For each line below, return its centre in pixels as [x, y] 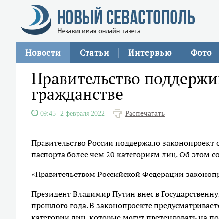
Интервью [150, 53]
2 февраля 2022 [82, 113]
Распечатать [145, 113]
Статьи [94, 53]
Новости [43, 53]
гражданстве [77, 94]
